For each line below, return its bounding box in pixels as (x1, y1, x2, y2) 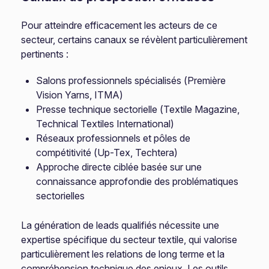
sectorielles (36, 190, 85, 202)
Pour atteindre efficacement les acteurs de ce (21, 19, 218, 31)
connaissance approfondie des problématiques (36, 175, 239, 187)
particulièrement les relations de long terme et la (21, 248, 225, 260)
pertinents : (21, 48, 69, 60)
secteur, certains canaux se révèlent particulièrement (21, 34, 248, 46)
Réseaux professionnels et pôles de (36, 132, 191, 144)
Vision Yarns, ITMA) (36, 89, 124, 101)
